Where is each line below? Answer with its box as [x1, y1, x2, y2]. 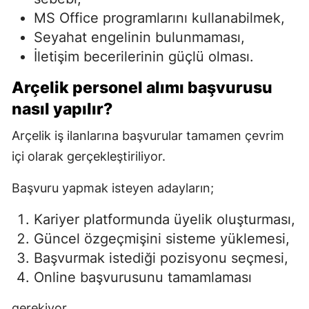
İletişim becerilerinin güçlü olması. [34, 48, 254, 65]
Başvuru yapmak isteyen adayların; [12, 180, 214, 195]
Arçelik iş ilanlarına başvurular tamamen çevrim [12, 128, 284, 143]
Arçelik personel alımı [12, 77, 184, 97]
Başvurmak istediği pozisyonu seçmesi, [34, 249, 288, 266]
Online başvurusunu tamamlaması [34, 268, 252, 286]
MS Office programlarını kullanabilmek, [34, 9, 285, 26]
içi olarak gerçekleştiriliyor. [12, 148, 166, 163]
